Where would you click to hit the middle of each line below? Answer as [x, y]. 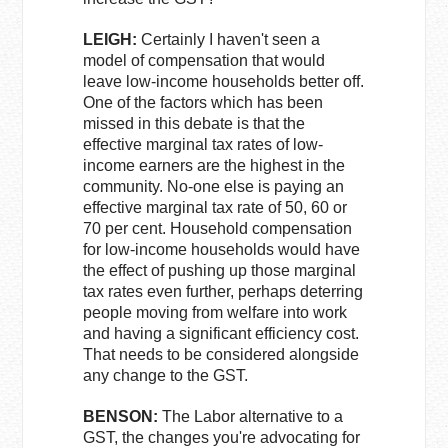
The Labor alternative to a [251, 416]
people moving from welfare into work [215, 312]
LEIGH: [112, 39]
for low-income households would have [222, 249]
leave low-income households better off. [224, 81]
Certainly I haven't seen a [231, 39]
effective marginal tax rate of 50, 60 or [215, 207]
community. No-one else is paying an [214, 186]
